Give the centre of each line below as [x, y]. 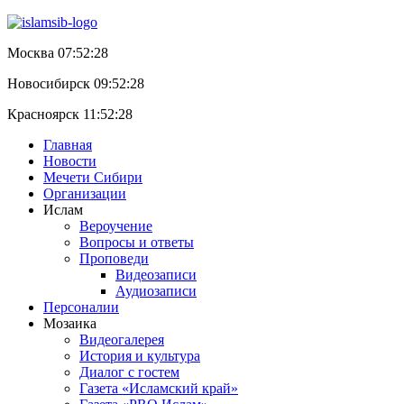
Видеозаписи [156, 275]
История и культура [140, 356]
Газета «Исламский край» [159, 388]
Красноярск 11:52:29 [72, 114]
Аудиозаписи [156, 291]
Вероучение [116, 226]
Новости [70, 161]
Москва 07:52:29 [60, 53]
